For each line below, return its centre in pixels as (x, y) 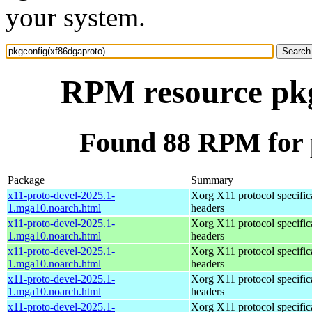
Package (26, 180)
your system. (76, 17)
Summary (212, 180)
